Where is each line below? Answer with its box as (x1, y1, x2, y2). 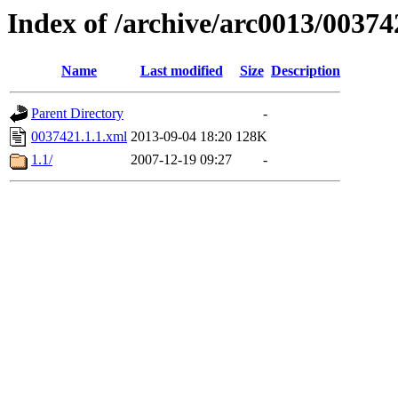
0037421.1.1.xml (31, 129, 127, 145)
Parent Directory (31, 106, 123, 122)
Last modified (139, 63, 223, 79)
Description (271, 63, 340, 79)
